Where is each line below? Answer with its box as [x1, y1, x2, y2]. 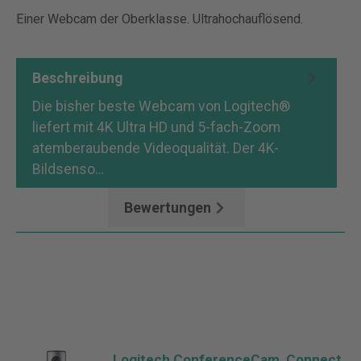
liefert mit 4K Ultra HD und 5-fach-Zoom [32, 119, 280, 135]
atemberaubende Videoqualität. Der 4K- [32, 140, 279, 156]
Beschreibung [32, 69, 122, 86]
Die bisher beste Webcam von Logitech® [32, 98, 290, 114]
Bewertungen [124, 199, 211, 216]
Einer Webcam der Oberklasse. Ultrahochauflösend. [16, 11, 303, 27]
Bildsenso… [32, 161, 107, 177]
